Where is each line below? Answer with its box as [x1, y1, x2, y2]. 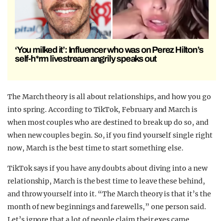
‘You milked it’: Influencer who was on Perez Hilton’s [15, 45, 203, 55]
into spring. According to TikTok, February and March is [7, 105, 197, 114]
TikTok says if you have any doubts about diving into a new [7, 164, 208, 173]
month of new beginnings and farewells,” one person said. [7, 202, 206, 212]
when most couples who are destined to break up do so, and [7, 118, 209, 127]
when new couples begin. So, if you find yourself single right [7, 131, 213, 140]
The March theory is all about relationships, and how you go [7, 92, 211, 102]
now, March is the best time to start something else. [7, 144, 184, 153]
